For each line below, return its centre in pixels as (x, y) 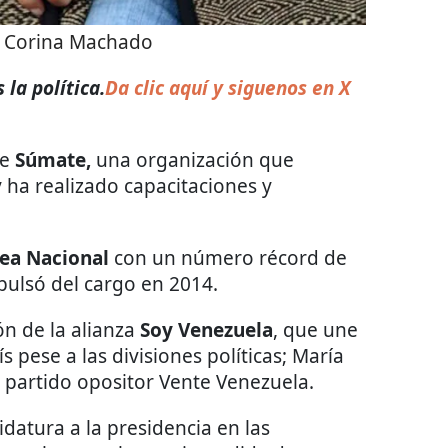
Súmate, (53, 160)
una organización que (192, 160)
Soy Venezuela (206, 330)
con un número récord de (230, 258)
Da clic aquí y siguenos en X (228, 88)
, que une (315, 330)
